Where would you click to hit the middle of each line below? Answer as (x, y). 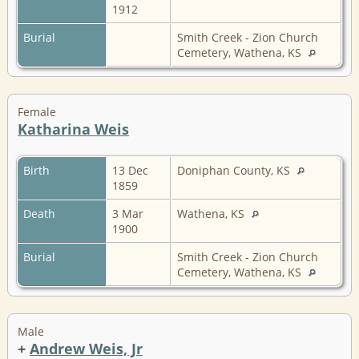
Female (37, 111)
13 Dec (130, 170)
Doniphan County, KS (235, 170)
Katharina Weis (73, 129)
